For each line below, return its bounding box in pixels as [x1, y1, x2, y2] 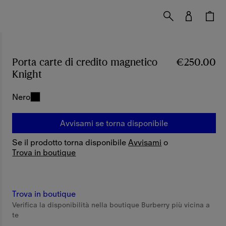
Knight [12, 69, 42, 80]
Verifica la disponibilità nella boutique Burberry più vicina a [12, 200, 210, 210]
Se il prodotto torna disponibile [12, 136, 129, 148]
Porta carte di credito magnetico [12, 56, 158, 68]
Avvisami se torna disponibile [60, 117, 168, 129]
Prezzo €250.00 [42, 69, 117, 80]
